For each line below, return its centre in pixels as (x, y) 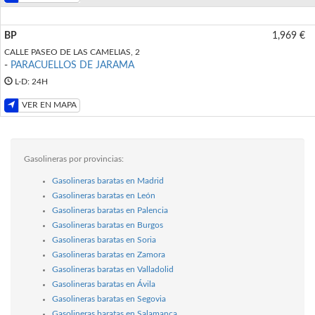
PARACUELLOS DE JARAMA (72, 65)
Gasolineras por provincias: (74, 159)
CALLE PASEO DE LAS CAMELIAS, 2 (72, 52)
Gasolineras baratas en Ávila (104, 284)
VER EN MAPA (49, 105)
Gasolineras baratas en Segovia (109, 298)
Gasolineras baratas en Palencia (110, 210)
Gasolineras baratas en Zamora (109, 254)
